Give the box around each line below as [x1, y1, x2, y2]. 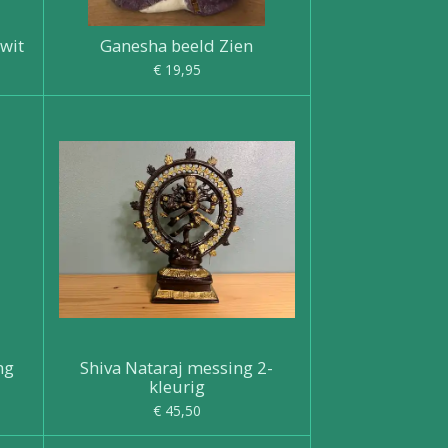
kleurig [148, 374, 205, 398]
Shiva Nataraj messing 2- [80, 355, 274, 379]
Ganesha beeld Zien [100, 34, 254, 58]
